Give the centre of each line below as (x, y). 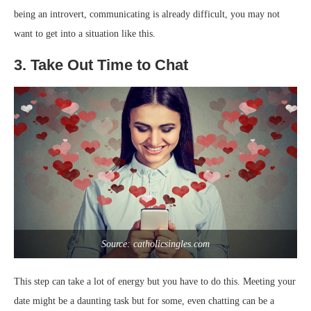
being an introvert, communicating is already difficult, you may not (147, 14)
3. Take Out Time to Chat (101, 65)
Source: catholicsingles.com (155, 244)
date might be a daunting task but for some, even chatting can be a (144, 301)
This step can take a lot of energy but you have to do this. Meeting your (155, 281)
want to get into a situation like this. (85, 33)
